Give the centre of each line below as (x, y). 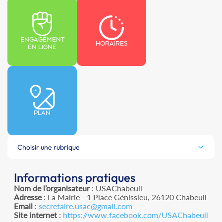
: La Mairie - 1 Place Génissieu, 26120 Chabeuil (124, 197)
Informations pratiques (75, 178)
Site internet (35, 215)
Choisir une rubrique (49, 147)
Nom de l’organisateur (52, 188)
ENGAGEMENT (42, 40)
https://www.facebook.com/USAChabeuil (136, 215)
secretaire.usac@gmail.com (85, 206)
